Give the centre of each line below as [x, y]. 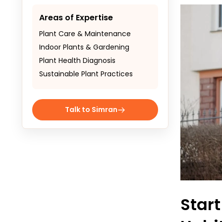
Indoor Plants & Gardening [84, 47]
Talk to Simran [91, 110]
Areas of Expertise [76, 18]
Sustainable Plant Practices [86, 74]
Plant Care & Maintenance [85, 34]
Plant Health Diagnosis [77, 60]
